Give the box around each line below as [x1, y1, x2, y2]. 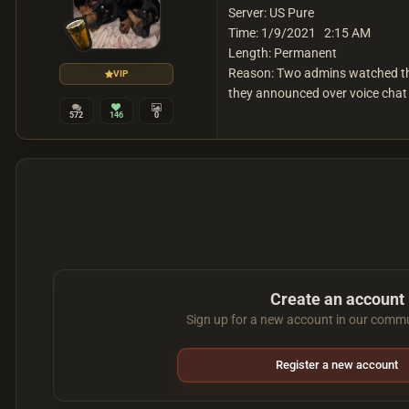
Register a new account [276, 358, 399, 372]
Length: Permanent [228, 46, 337, 61]
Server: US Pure [228, 5, 314, 21]
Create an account [269, 289, 404, 309]
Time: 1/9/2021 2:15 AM [228, 26, 371, 41]
